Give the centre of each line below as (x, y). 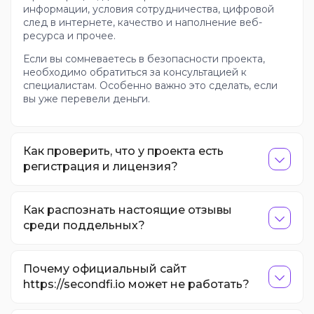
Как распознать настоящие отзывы (128, 210)
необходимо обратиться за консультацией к (135, 72)
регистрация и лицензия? (101, 166)
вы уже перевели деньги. (87, 98)
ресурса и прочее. (69, 35)
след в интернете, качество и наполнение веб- (143, 22)
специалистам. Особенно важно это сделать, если (150, 85)
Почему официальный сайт (105, 268)
